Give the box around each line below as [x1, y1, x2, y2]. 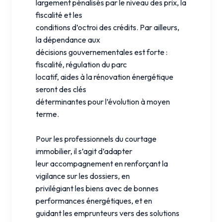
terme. [36, 109, 59, 119]
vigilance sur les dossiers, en [36, 170, 130, 181]
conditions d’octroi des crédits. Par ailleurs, [36, 22, 179, 32]
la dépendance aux [36, 34, 100, 45]
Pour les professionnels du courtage [36, 133, 157, 144]
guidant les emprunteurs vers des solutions [36, 208, 179, 218]
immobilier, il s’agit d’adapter [36, 146, 132, 156]
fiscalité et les [36, 9, 82, 20]
